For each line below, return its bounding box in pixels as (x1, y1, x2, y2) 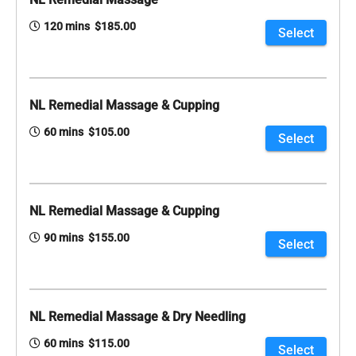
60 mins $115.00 (44, 337, 130, 350)
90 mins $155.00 (44, 231, 130, 245)
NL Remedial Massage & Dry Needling (29, 309, 246, 325)
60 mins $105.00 (44, 126, 130, 139)
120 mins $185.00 (44, 20, 136, 33)
